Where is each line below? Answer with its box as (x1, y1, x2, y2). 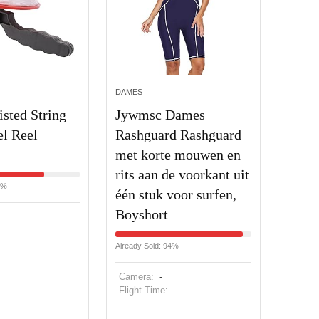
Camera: (119, 271, 155, 282)
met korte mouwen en (115, 146, 241, 162)
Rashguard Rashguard (115, 126, 242, 142)
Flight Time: (119, 284, 172, 296)
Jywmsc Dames (115, 106, 206, 122)
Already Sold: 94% (115, 241, 179, 250)
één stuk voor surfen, (115, 186, 237, 202)
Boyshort (115, 206, 169, 222)
